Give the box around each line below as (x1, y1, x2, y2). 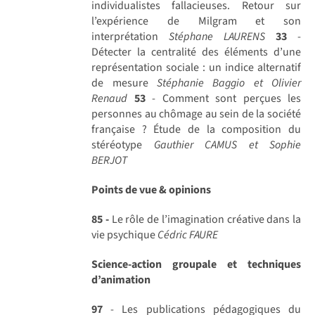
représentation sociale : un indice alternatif (91, 59, 301, 75)
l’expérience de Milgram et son (91, 13, 301, 29)
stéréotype (91, 136, 154, 153)
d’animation (91, 271, 151, 288)
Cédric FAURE (157, 226, 219, 243)
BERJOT (91, 152, 128, 168)
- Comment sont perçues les (145, 90, 301, 106)
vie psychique (91, 226, 158, 243)
